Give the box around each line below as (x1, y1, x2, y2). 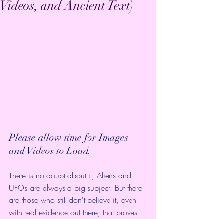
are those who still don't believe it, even (9, 195, 139, 205)
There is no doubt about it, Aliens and (9, 170, 133, 181)
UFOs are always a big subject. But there (9, 182, 145, 193)
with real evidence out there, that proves (9, 207, 140, 218)
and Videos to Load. (9, 145, 91, 157)
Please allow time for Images (9, 131, 131, 144)
